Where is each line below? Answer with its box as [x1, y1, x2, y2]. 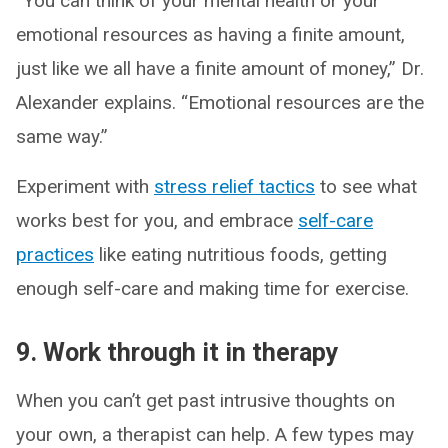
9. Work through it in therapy [16, 337, 339, 367]
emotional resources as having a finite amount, [16, 22, 405, 46]
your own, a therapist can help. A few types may [16, 422, 414, 446]
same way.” [16, 124, 108, 148]
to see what [315, 174, 417, 198]
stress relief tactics [154, 174, 315, 198]
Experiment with [16, 174, 154, 198]
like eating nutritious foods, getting [94, 242, 387, 266]
